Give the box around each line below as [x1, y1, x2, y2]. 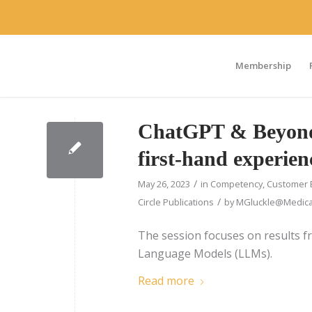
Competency [210, 178, 263, 190]
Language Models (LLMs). [138, 245, 272, 261]
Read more [138, 273, 194, 289]
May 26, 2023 [138, 178, 190, 190]
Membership [235, 59, 292, 72]
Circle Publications [138, 196, 214, 208]
